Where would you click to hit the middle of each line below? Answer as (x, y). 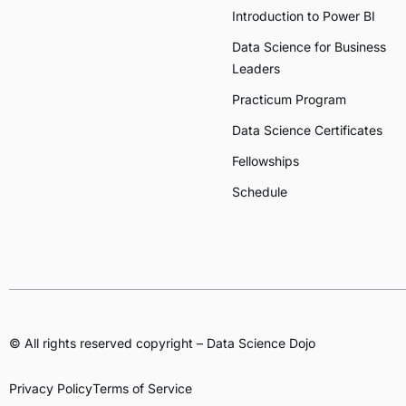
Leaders (256, 69)
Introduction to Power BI (304, 16)
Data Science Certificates (307, 130)
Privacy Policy (51, 389)
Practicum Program (289, 100)
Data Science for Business (309, 47)
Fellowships (266, 161)
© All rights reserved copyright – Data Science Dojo (162, 343)
